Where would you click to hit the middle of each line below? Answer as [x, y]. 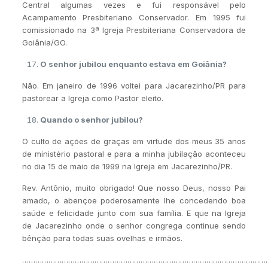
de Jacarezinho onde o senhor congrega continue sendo [134, 225]
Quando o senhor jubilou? [91, 119]
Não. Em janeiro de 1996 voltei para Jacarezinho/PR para [134, 85]
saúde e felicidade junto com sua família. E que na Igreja [134, 213]
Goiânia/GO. [44, 42]
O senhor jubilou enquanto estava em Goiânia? [133, 64]
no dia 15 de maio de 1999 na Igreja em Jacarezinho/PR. [127, 166]
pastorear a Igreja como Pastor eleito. [92, 98]
